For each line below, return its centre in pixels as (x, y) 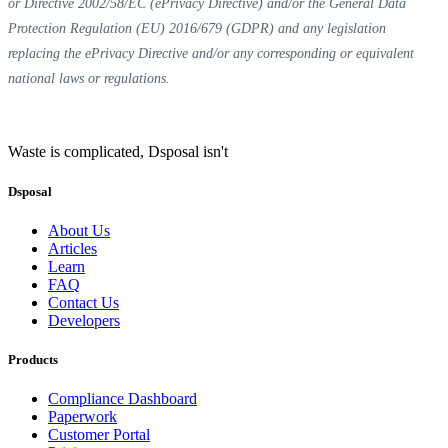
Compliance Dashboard (122, 399)
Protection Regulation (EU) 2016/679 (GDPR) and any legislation (197, 29)
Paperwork (82, 417)
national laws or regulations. (89, 79)
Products (33, 359)
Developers (84, 320)
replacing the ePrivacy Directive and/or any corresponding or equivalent (211, 54)
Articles (72, 248)
